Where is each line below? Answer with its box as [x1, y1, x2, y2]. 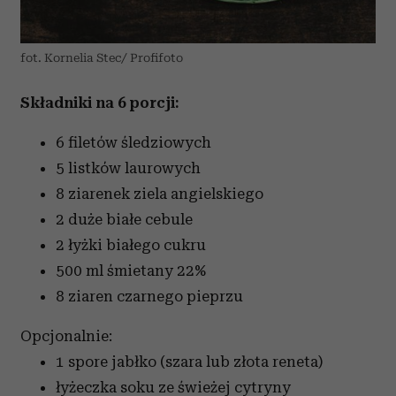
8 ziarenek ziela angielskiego [56, 185, 263, 202]
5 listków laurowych [56, 159, 201, 177]
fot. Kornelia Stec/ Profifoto [20, 51, 183, 65]
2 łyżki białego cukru [56, 236, 206, 254]
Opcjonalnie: [20, 327, 112, 345]
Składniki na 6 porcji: [20, 94, 179, 111]
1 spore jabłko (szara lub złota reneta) [56, 353, 323, 370]
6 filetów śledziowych [56, 133, 211, 151]
